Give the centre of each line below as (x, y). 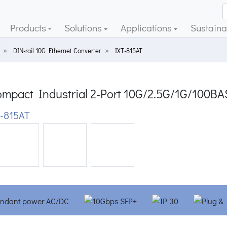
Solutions (84, 28)
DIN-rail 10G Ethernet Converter (57, 51)
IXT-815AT (129, 51)
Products (29, 28)
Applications (147, 28)
